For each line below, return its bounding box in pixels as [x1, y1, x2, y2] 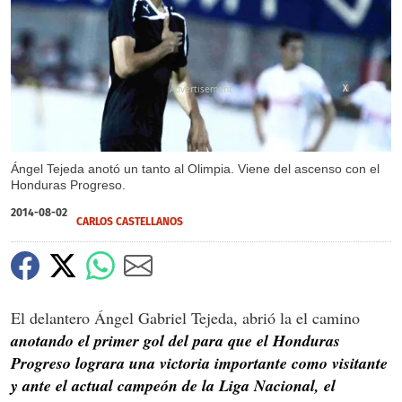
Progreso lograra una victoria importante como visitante [11, 351, 388, 374]
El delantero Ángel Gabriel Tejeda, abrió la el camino [11, 306, 360, 328]
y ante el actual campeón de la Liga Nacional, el [11, 373, 336, 397]
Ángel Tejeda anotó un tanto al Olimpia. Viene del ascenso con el [11, 161, 380, 176]
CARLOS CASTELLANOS [76, 214, 183, 228]
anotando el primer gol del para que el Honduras [11, 328, 340, 352]
